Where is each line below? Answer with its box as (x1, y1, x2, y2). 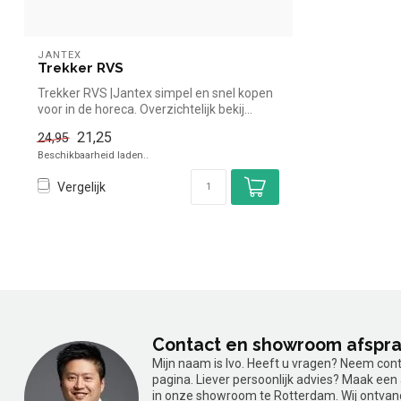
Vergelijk (57, 179, 106, 194)
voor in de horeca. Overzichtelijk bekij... (38, 102, 252, 117)
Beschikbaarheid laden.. (38, 149, 149, 162)
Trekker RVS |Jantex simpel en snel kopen (38, 86, 273, 101)
